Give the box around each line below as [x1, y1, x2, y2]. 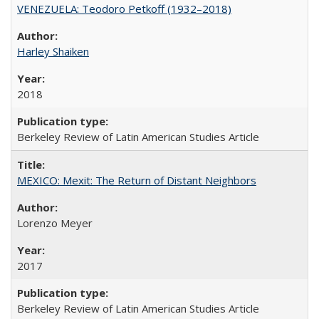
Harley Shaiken [17, 43, 89, 58]
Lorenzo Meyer [17, 215, 93, 230]
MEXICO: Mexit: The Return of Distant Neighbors [17, 172, 256, 187]
